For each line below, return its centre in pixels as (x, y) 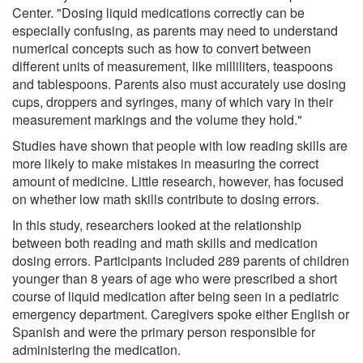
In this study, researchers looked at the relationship (157, 224)
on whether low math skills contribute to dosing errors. (166, 199)
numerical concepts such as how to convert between (162, 48)
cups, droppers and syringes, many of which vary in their (173, 101)
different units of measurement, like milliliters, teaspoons (173, 66)
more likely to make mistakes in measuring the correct (165, 163)
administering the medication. (96, 349)
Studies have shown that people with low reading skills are (180, 145)
